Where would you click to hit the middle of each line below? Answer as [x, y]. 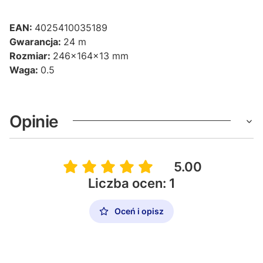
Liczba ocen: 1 [131, 183]
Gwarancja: [36, 42]
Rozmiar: [31, 56]
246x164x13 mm [91, 56]
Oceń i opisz [139, 211]
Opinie [34, 122]
